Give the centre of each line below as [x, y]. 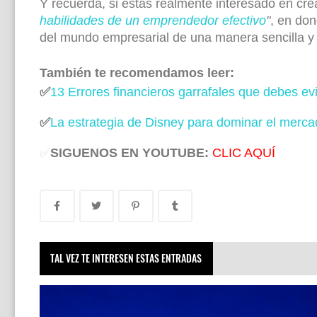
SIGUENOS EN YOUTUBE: [131, 152]
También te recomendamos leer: [137, 73]
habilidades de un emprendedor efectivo [153, 20]
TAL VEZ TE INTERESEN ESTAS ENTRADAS [126, 258]
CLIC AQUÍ [244, 152]
